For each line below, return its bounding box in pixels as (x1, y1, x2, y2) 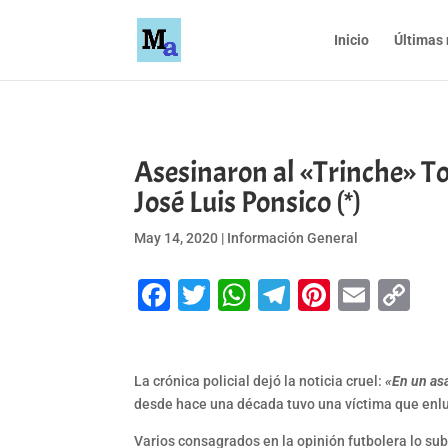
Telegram (290, 276, 425, 315)
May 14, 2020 (134, 229, 219, 246)
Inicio (333, 32, 369, 48)
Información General (227, 229, 359, 246)
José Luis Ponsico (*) (134, 182, 362, 221)
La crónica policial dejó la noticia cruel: (134, 373, 386, 390)
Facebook (170, 276, 310, 315)
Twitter (210, 276, 312, 315)
